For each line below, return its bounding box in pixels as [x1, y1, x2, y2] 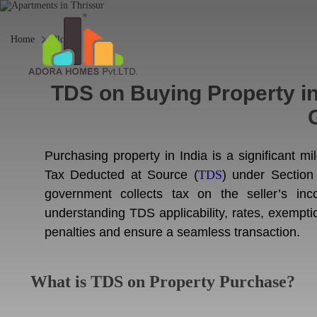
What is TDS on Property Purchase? [30, 272, 295, 291]
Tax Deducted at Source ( [45, 168, 198, 182]
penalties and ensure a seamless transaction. [45, 225, 300, 239]
